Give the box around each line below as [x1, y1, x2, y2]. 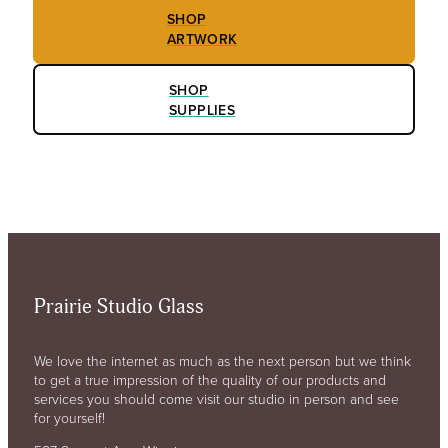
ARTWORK [166, 28, 238, 49]
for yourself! [33, 407, 105, 427]
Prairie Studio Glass [33, 295, 204, 320]
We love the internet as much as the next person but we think [33, 350, 411, 370]
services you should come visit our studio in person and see [33, 388, 399, 408]
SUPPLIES [168, 99, 236, 120]
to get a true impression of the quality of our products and [33, 369, 386, 389]
